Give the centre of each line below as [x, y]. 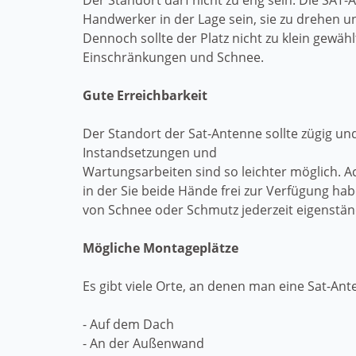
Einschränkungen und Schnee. [173, 57]
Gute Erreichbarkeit [145, 95]
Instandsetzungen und [151, 153]
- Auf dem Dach [128, 324]
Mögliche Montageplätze [161, 248]
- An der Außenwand [143, 343]
